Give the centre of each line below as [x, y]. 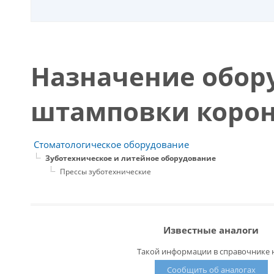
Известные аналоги [211, 230]
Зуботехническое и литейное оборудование [131, 158]
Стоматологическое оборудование [111, 144]
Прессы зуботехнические [106, 171]
